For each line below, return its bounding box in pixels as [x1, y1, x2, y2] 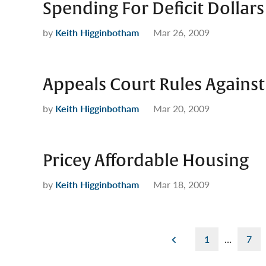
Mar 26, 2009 [153, 26, 210, 39]
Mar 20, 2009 [153, 102, 210, 115]
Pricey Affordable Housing [43, 150, 249, 172]
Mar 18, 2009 [153, 178, 210, 191]
